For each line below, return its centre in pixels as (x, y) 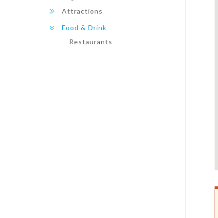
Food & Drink (84, 27)
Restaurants (91, 42)
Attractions (82, 11)
